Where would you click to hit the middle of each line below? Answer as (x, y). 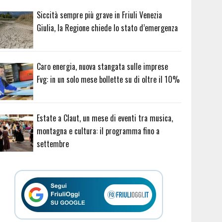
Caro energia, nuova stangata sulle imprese (103, 66)
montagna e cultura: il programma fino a (98, 131)
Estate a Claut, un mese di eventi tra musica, (105, 118)
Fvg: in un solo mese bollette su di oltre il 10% (109, 79)
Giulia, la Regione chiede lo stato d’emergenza (108, 28)
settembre (53, 143)
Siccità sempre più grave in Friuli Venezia (100, 15)
